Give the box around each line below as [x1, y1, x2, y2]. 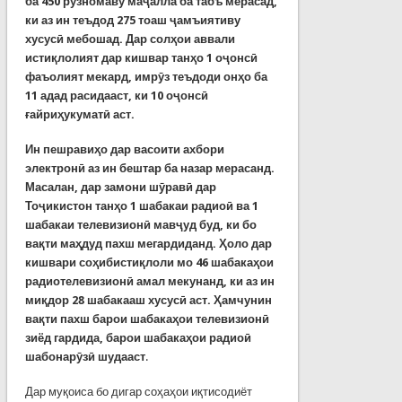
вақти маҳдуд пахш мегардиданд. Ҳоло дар [24, 236, 272, 250]
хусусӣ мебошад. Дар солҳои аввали [24, 31, 235, 46]
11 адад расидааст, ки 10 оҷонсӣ [24, 88, 208, 102]
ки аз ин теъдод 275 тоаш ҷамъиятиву [24, 13, 240, 27]
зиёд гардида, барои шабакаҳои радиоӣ [24, 330, 251, 345]
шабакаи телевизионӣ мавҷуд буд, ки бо [24, 217, 257, 232]
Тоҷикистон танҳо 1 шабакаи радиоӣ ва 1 [24, 198, 258, 213]
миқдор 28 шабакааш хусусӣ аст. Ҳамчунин [24, 293, 272, 307]
